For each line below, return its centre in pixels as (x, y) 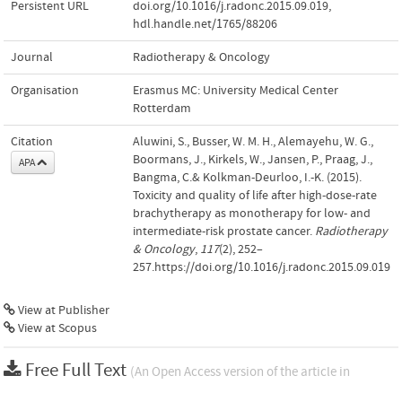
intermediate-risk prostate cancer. (224, 231)
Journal (32, 57)
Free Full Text (78, 370)
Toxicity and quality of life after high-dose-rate (255, 195)
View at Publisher (62, 310)
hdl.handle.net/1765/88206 (205, 24)
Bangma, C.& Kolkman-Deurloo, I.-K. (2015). (247, 177)
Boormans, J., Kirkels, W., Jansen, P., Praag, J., (253, 159)
